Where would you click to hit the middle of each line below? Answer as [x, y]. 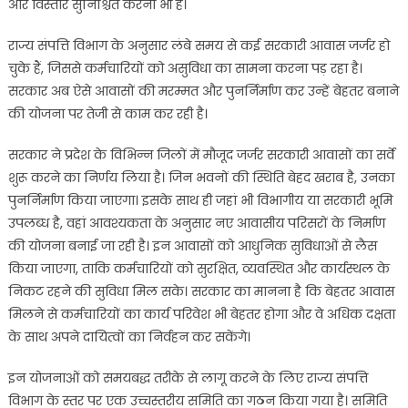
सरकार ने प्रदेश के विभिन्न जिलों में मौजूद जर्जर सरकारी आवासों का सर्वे [201, 155]
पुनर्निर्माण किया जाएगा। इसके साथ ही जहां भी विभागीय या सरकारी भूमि [200, 201]
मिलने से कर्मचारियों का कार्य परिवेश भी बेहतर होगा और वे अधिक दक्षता [201, 315]
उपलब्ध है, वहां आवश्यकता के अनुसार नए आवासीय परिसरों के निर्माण [196, 224]
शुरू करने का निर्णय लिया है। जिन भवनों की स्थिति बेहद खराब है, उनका [201, 178]
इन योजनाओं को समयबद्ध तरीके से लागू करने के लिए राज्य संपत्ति [188, 378]
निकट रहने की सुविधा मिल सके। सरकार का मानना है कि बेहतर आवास [201, 292]
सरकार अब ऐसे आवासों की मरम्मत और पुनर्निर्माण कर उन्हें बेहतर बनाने [203, 92]
